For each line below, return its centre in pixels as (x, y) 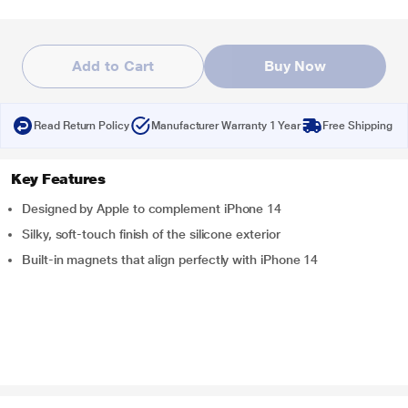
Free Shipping (357, 126)
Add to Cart (113, 66)
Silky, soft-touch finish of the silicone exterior (151, 234)
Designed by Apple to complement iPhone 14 (152, 209)
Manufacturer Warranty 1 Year (226, 126)
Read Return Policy (82, 126)
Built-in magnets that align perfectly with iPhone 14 (170, 260)
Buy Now (295, 66)
